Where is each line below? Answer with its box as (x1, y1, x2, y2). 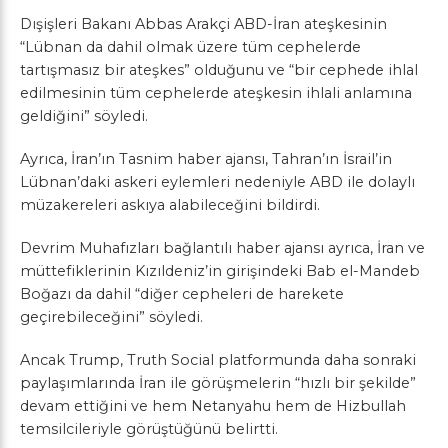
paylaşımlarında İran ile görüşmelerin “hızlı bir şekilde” (20, 373, 416, 392)
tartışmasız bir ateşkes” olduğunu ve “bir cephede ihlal (20, 60, 418, 79)
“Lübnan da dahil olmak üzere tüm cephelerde (20, 37, 361, 56)
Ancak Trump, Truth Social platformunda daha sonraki (20, 350, 416, 369)
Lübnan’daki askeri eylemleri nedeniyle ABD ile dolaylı (20, 172, 415, 191)
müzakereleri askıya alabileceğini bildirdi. (20, 195, 320, 214)
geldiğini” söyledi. (20, 106, 148, 125)
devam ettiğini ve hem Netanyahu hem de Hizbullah (20, 396, 406, 415)
